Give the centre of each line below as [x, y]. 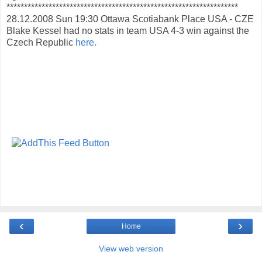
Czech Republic [41, 42]
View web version [131, 249]
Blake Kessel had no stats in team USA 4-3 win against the [128, 30]
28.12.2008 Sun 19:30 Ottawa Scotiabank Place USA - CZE [130, 19]
